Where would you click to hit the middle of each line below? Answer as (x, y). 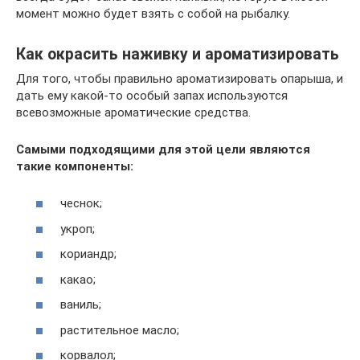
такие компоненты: (75, 166)
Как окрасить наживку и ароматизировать (178, 54)
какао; (78, 279)
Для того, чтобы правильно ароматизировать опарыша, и (180, 78)
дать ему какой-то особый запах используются (152, 95)
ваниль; (81, 305)
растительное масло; (120, 330)
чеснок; (81, 203)
